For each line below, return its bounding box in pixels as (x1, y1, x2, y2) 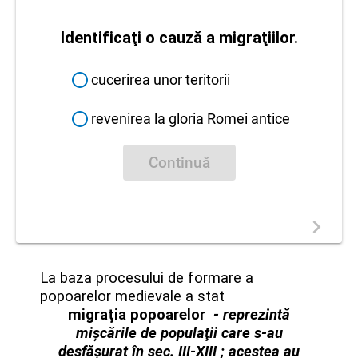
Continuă (148, 153, 210, 173)
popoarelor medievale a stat (40, 287, 225, 305)
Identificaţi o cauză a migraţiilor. (60, 28, 298, 48)
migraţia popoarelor (68, 305, 209, 324)
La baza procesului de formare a (40, 268, 253, 287)
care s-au (221, 324, 283, 342)
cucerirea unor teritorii (90, 71, 230, 89)
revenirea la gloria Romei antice (90, 110, 290, 128)
